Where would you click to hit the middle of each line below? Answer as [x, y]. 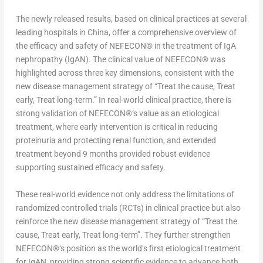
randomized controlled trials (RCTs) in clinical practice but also [128, 208]
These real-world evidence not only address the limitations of [125, 194]
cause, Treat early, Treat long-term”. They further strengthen [123, 235]
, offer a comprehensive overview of [172, 33]
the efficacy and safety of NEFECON [81, 46]
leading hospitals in [51, 33]
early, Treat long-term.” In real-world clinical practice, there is [123, 100]
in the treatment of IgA [194, 46]
